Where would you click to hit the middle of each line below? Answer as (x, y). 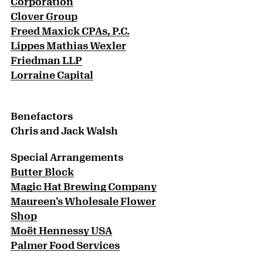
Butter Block (42, 172)
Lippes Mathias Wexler (68, 45)
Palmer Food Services (65, 245)
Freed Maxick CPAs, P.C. (70, 31)
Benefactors (42, 116)
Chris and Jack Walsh (64, 131)
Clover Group (44, 16)
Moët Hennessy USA (61, 230)
